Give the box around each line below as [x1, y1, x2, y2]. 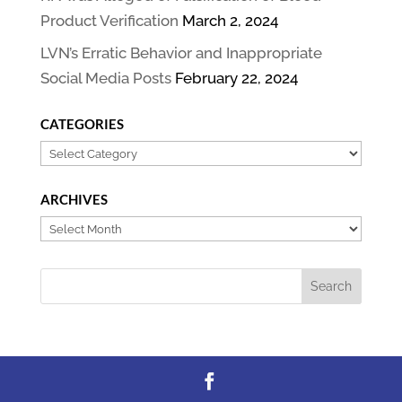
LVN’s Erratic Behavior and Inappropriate [39, 44, 322, 62]
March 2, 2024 [181, 11, 278, 30]
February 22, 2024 [174, 69, 298, 87]
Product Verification [39, 11, 179, 30]
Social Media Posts [39, 69, 171, 87]
